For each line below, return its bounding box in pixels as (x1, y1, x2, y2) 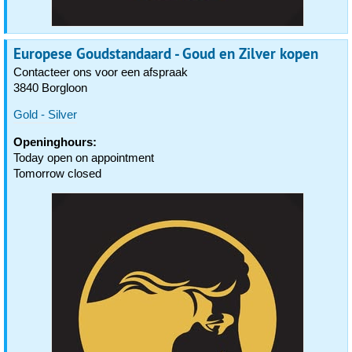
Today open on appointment (13, 151, 154, 164)
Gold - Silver (13, 108, 77, 121)
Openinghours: (13, 135, 97, 148)
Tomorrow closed (13, 167, 101, 180)
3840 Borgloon (13, 81, 87, 94)
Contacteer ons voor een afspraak (13, 65, 188, 79)
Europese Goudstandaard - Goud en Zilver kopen (13, 43, 318, 64)
